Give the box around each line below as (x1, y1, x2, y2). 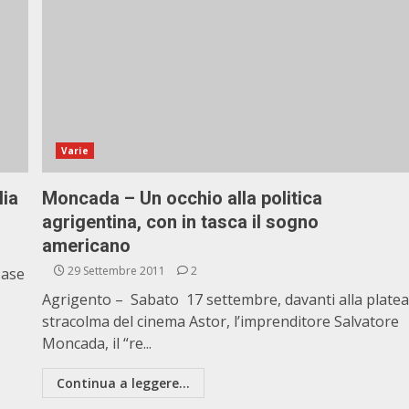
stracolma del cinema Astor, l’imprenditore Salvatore (42, 311, 400, 331)
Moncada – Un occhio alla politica (42, 187, 323, 209)
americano (42, 235, 131, 257)
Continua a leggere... (57, 374, 191, 392)
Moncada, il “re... (42, 333, 152, 353)
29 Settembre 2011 (65, 263, 169, 278)
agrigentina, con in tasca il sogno (42, 211, 320, 233)
